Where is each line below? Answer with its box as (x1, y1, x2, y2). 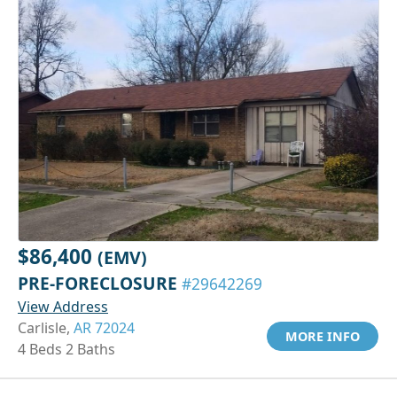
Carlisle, (18, 317, 74, 338)
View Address (18, 296, 108, 316)
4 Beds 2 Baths (18, 339, 115, 359)
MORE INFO (285, 327, 360, 345)
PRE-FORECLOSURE (18, 270, 182, 295)
